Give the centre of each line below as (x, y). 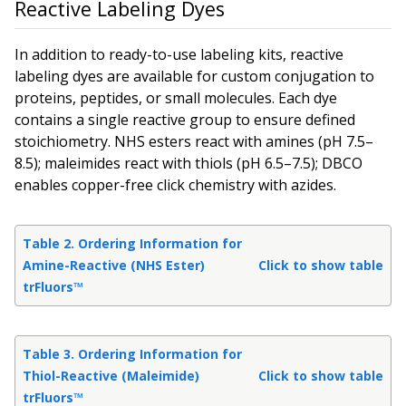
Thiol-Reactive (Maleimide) (111, 376)
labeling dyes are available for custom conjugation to (194, 77)
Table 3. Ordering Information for (132, 354)
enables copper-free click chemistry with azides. (175, 185)
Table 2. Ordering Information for (132, 244)
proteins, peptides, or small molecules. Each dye (176, 98)
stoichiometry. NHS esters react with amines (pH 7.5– (194, 142)
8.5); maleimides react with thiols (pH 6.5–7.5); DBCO (188, 164)
